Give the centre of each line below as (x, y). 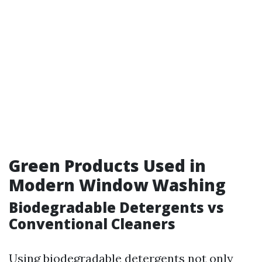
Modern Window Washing (117, 185)
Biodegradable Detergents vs (116, 208)
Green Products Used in (107, 166)
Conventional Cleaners (92, 224)
